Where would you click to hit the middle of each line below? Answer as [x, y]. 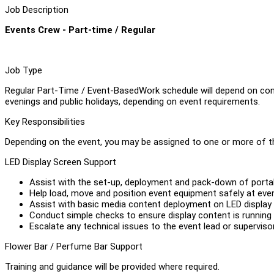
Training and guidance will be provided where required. [112, 266]
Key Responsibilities [45, 121]
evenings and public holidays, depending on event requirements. [132, 101]
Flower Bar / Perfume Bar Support [74, 246]
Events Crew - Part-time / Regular [80, 30]
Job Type [24, 70]
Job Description [37, 9]
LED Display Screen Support [61, 162]
